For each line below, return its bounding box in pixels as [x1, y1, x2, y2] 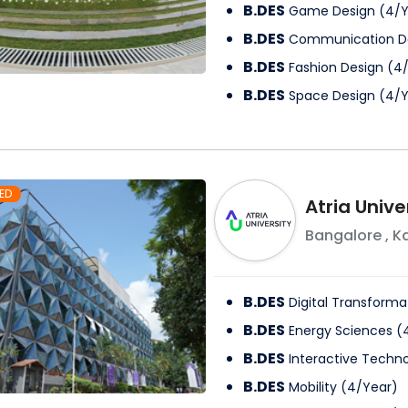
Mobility [288, 378, 337, 397]
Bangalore [304, 225, 382, 247]
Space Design [288, 87, 375, 106]
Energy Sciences [288, 321, 393, 341]
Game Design [288, 2, 375, 21]
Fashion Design [288, 58, 383, 77]
